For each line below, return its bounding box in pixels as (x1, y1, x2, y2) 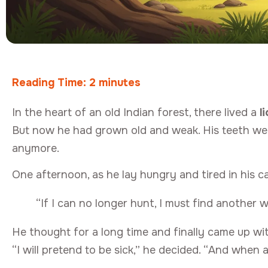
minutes (99, 75, 141, 89)
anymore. (12, 141, 59, 155)
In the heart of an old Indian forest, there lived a (12, 105, 260, 119)
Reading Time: (12, 75, 89, 89)
